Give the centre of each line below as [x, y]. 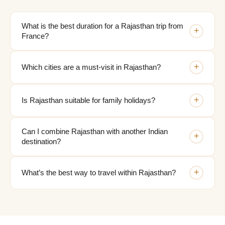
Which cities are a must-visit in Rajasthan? [91, 67]
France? [35, 36]
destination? [41, 141]
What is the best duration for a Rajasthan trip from [102, 26]
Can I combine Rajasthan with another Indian [95, 131]
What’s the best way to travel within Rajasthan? [99, 173]
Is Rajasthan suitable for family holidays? [88, 100]
